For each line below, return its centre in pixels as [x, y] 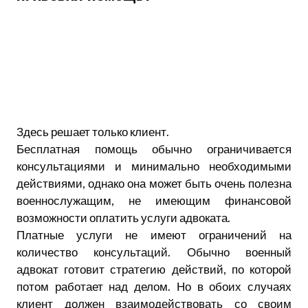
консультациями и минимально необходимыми [154, 166]
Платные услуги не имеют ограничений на [154, 234]
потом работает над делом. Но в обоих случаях [154, 286]
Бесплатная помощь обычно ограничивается [154, 148]
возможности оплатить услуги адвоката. [123, 217]
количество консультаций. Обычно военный [154, 252]
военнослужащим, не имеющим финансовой [154, 200]
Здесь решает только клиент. [93, 131]
